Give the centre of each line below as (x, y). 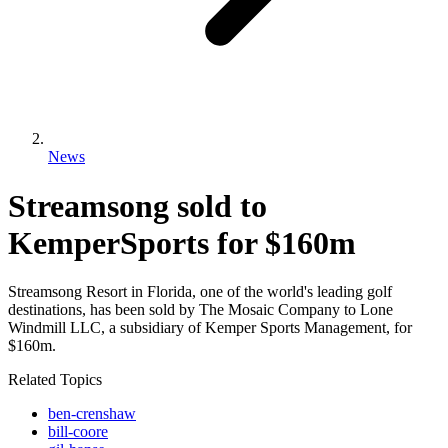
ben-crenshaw (92, 414)
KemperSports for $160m (182, 242)
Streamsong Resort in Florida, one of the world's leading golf (200, 292)
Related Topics (55, 380)
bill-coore (78, 432)
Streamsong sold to (137, 205)
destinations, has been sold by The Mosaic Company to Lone (200, 310)
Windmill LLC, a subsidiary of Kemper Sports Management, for (210, 328)
